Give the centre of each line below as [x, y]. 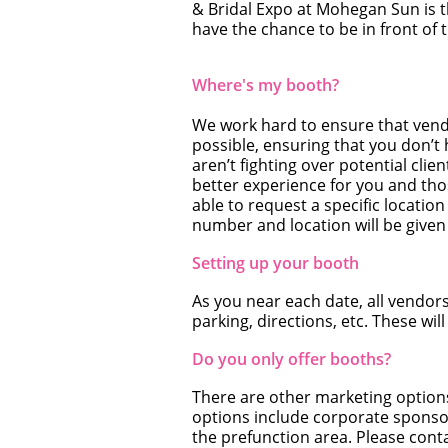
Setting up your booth [275, 263]
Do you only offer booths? [291, 359]
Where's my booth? [265, 85]
